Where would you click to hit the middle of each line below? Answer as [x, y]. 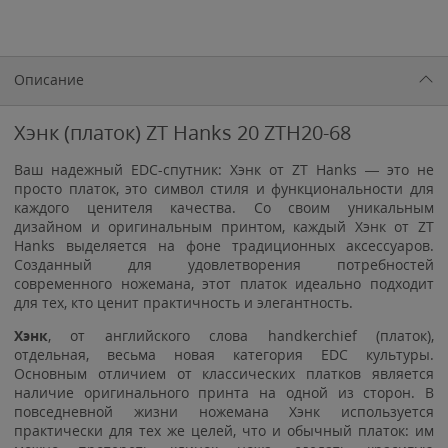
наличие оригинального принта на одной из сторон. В [224, 392]
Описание [49, 79]
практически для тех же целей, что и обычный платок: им [224, 430]
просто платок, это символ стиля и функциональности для [224, 188]
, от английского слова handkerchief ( [214, 335]
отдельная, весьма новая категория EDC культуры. [224, 354]
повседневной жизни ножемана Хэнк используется [224, 411]
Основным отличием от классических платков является [224, 373]
